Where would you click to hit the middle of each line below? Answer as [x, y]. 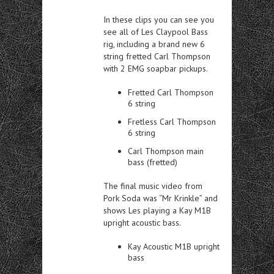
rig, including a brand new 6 [154, 44]
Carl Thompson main [166, 151]
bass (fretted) [153, 162]
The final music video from [153, 186]
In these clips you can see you [159, 19]
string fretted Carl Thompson [157, 56]
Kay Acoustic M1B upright [174, 246]
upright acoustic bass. [142, 222]
